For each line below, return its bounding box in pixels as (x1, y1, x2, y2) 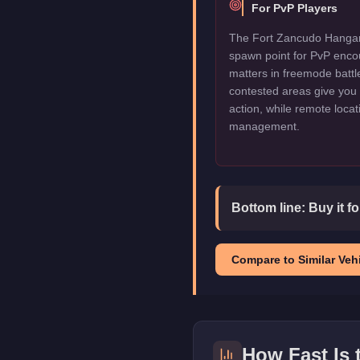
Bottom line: (231, 201, 309, 215)
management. (229, 120, 300, 133)
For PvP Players (252, 2, 337, 14)
